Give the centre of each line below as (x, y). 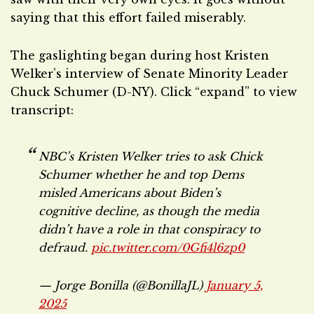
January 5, (234, 285)
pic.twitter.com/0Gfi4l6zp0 (168, 247)
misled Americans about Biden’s (130, 193)
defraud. (65, 247)
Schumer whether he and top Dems (141, 175)
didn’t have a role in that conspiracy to (149, 229)
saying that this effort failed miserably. (128, 18)
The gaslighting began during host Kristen (140, 55)
